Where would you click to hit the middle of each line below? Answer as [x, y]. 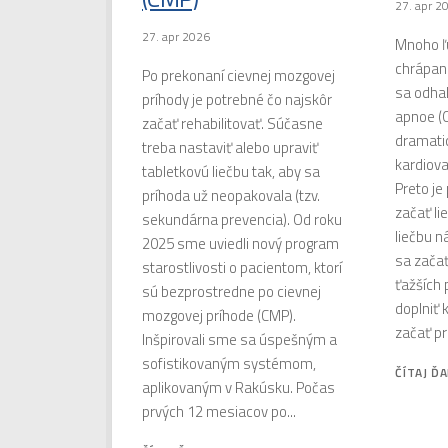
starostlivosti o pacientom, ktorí [242, 268]
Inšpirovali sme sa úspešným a [239, 340]
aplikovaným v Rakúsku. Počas [238, 388]
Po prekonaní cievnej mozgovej [238, 76]
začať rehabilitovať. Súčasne [232, 124]
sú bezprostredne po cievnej [231, 292]
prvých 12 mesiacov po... [219, 412]
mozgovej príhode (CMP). [219, 316]
